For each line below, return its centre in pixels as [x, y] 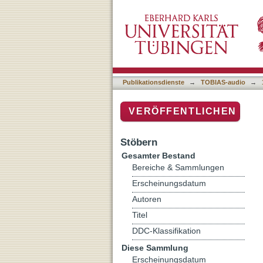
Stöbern [139, 142]
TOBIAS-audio [223, 82]
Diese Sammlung [155, 247]
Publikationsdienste [154, 82]
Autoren [147, 199]
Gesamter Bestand [159, 155]
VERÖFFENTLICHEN [183, 112]
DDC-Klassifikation [166, 231]
